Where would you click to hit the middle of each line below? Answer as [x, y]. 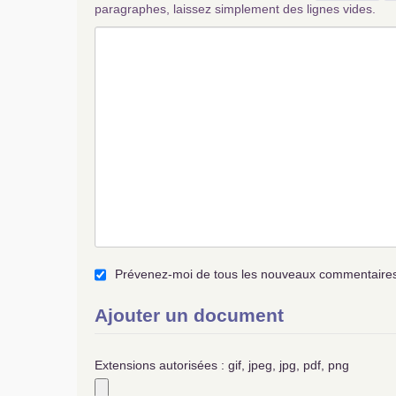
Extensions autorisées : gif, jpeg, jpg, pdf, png [222, 366]
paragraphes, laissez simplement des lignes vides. [235, 9]
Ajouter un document [189, 316]
